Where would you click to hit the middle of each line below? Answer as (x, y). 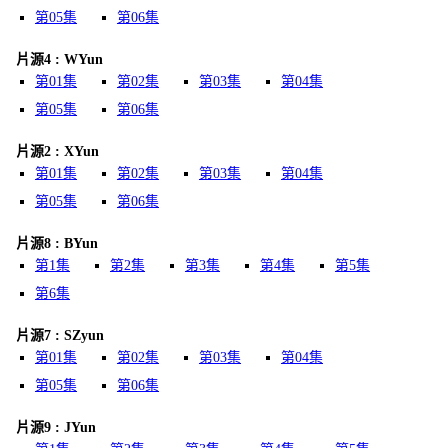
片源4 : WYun (59, 59)
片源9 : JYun (56, 427)
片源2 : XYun (57, 151)
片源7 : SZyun (60, 335)
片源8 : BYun (57, 243)
